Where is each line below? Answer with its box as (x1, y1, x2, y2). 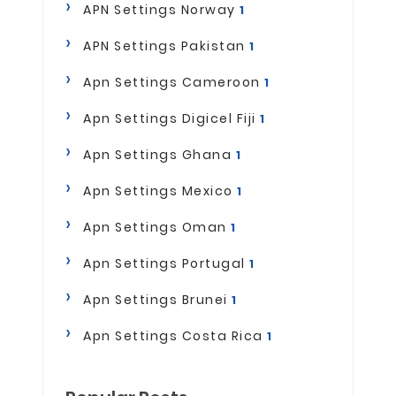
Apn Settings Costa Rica (83, 327, 267, 346)
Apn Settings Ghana (83, 146, 236, 164)
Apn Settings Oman (83, 218, 231, 237)
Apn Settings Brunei (83, 291, 232, 309)
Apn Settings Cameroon (83, 73, 264, 92)
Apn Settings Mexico (83, 182, 237, 201)
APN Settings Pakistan (83, 37, 249, 56)
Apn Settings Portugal (83, 255, 249, 273)
